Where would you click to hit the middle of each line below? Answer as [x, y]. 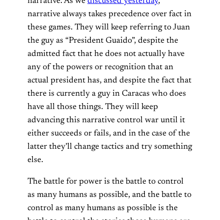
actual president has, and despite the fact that [110, 80]
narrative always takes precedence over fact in [110, 14]
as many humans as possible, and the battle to [110, 195]
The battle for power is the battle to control [106, 181]
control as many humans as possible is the [103, 208]
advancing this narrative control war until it [106, 120]
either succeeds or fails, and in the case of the [109, 133]
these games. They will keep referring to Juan [109, 27]
